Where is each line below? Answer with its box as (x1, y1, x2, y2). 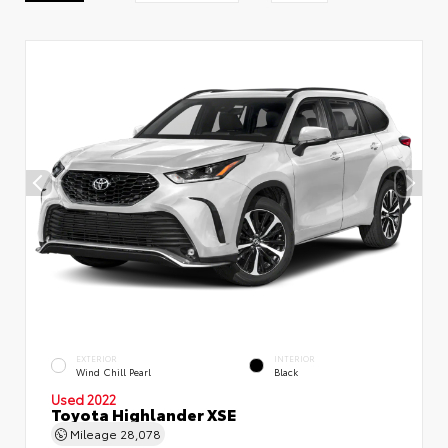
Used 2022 (51, 389, 116, 408)
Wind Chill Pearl (76, 364, 151, 378)
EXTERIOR (76, 352, 117, 364)
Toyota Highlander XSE (51, 401, 236, 425)
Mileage (67, 424, 120, 442)
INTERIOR (274, 352, 315, 364)
